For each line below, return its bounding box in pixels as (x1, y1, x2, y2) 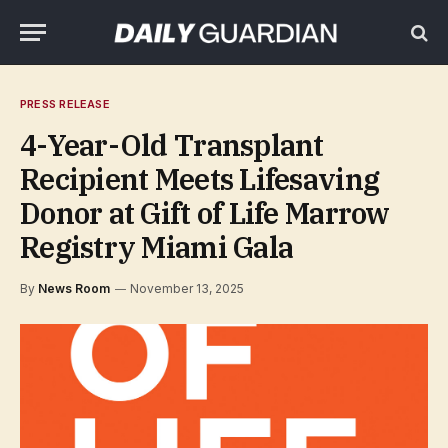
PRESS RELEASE (20, 97, 110, 111)
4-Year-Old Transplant (20, 126, 324, 164)
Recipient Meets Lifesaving (20, 160, 380, 198)
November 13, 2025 (130, 281, 244, 296)
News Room (38, 281, 110, 296)
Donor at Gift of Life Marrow (20, 194, 390, 232)
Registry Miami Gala (20, 228, 294, 266)
